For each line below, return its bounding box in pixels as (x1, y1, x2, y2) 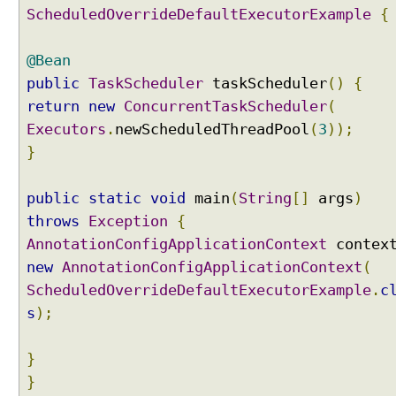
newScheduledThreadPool (115, 121, 309, 138)
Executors (27, 121, 106, 138)
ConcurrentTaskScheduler (124, 98, 327, 115)
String (239, 190, 292, 207)
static (88, 190, 141, 207)
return (27, 98, 80, 115)
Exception (88, 213, 168, 230)
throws (27, 213, 80, 230)
